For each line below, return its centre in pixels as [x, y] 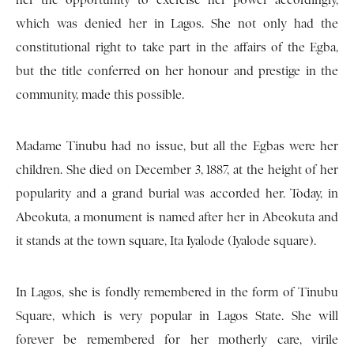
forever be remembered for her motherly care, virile [177, 340]
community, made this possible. [100, 95]
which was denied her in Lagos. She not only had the [177, 24]
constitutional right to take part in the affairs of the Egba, [177, 48]
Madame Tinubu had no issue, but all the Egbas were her [177, 147]
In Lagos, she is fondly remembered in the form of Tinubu [177, 293]
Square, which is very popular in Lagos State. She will [177, 316]
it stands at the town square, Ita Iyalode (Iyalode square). [166, 241]
